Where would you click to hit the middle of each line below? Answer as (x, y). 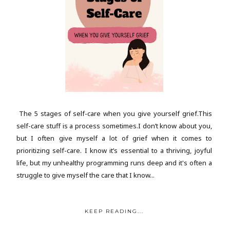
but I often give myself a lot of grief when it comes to (114, 138)
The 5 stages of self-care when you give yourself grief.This (114, 114)
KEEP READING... (114, 212)
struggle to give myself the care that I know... (85, 175)
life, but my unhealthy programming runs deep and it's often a (114, 163)
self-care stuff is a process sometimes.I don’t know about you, (114, 126)
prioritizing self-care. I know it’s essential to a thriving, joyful (114, 151)
